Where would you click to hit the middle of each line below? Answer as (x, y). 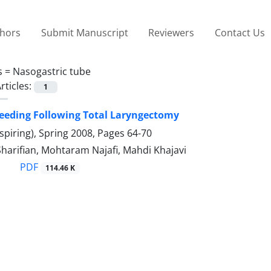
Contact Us (240, 32)
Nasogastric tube (52, 71)
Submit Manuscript (84, 32)
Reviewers (171, 32)
